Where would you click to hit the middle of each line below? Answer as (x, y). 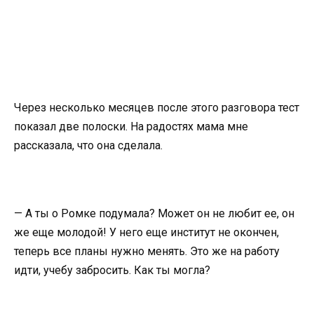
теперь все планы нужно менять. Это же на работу (147, 252)
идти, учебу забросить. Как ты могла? (114, 271)
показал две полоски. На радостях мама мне (131, 126)
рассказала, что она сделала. (90, 145)
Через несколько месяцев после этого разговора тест (157, 107)
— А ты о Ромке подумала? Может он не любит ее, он (154, 214)
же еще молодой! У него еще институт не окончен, (146, 233)
